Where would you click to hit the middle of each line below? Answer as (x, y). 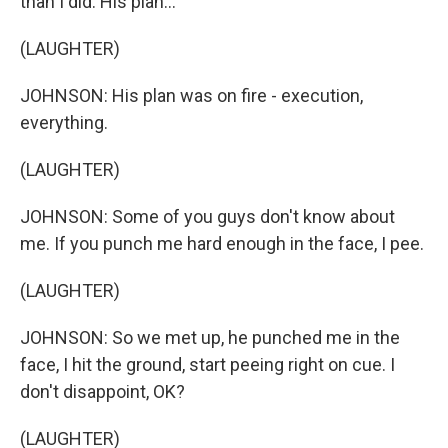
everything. (64, 122)
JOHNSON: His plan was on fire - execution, (191, 95)
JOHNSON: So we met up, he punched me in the (210, 337)
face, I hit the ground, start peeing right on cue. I (207, 364)
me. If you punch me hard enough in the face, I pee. (222, 243)
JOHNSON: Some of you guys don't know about (207, 216)
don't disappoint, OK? (102, 391)
